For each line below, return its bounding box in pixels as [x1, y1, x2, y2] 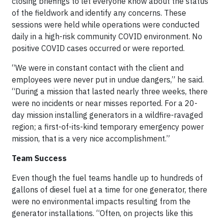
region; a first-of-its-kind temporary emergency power [12, 122, 204, 132]
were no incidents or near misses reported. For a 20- [12, 98, 197, 108]
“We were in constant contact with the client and [12, 63, 184, 73]
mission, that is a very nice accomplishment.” [12, 134, 170, 143]
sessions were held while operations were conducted [12, 20, 199, 29]
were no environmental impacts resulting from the [12, 196, 191, 206]
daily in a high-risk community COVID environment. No [12, 31, 202, 41]
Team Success [12, 153, 67, 163]
